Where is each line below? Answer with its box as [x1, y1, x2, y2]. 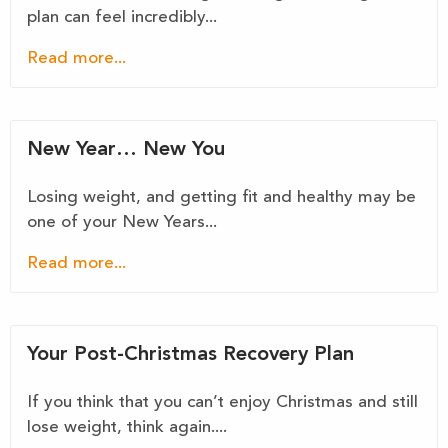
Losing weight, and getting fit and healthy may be [27, 189, 416, 206]
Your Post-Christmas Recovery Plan [27, 345, 354, 365]
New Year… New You [27, 140, 225, 160]
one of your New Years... [27, 214, 217, 231]
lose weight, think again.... [27, 419, 227, 436]
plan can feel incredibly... [27, 9, 217, 26]
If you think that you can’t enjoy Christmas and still [27, 394, 418, 411]
